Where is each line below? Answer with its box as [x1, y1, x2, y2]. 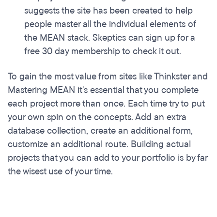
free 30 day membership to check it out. [24, 45, 181, 58]
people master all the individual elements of [24, 18, 196, 31]
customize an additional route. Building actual [8, 138, 191, 151]
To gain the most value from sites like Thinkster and [8, 70, 208, 83]
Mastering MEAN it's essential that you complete [8, 84, 199, 96]
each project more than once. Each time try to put [8, 97, 204, 110]
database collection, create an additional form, [8, 124, 193, 137]
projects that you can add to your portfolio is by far [8, 152, 207, 164]
